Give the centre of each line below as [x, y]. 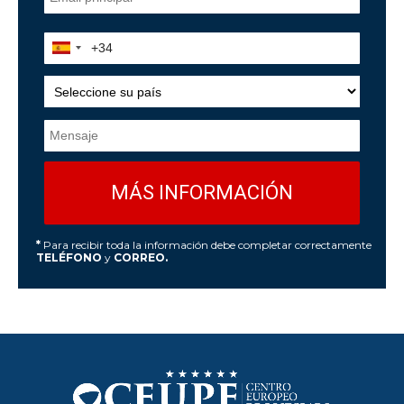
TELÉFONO [70, 257]
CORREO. [141, 257]
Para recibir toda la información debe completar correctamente [206, 244]
